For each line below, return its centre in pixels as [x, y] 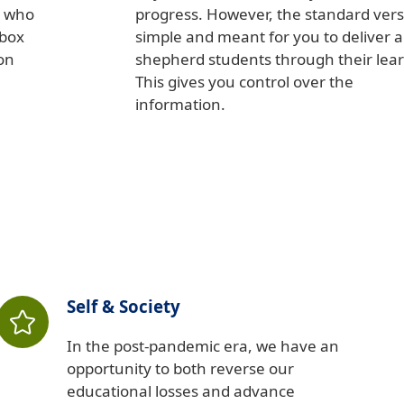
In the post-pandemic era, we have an [203, 346]
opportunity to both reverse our [180, 369]
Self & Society [124, 307]
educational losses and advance [181, 391]
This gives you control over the [244, 82]
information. [180, 105]
